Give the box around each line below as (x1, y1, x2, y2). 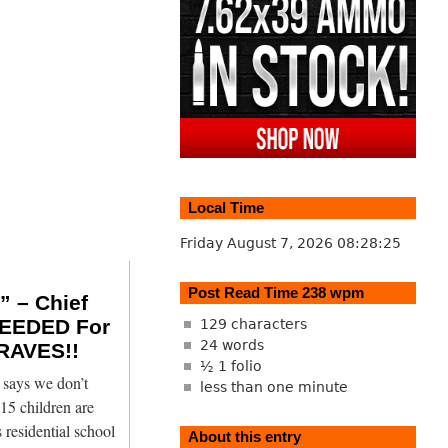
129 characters (199, 316, 307, 333)
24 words (199, 337, 264, 354)
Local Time (187, 198, 264, 216)
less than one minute (199, 379, 348, 396)
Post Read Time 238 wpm (187, 283, 364, 301)
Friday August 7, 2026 (179, 234, 337, 251)
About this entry (187, 428, 301, 446)
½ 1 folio (199, 358, 262, 375)
